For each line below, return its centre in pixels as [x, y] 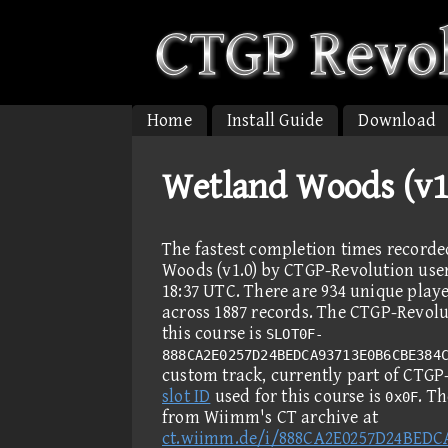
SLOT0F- [295, 334]
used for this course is [298, 396]
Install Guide [275, 120]
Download [397, 120]
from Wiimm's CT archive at [270, 417]
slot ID [186, 396]
